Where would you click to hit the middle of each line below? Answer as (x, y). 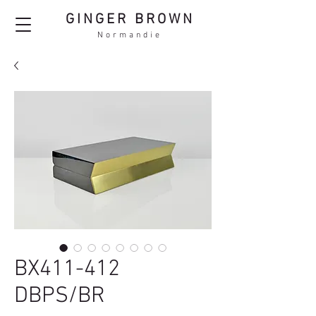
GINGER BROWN (130, 20)
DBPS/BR (60, 296)
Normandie (130, 35)
